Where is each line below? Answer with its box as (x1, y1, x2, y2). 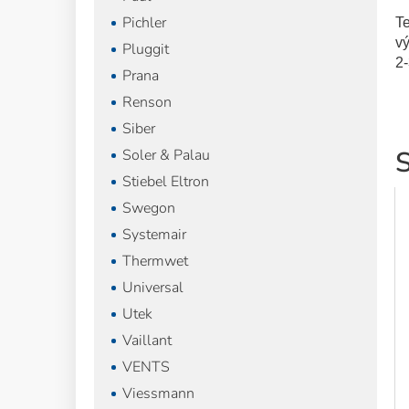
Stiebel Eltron (122, 172, 209, 192)
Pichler (122, 13, 166, 33)
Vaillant (122, 330, 172, 351)
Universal (122, 278, 184, 298)
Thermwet (122, 251, 188, 271)
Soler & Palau (122, 145, 210, 165)
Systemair (122, 225, 186, 245)
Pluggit (122, 39, 169, 59)
